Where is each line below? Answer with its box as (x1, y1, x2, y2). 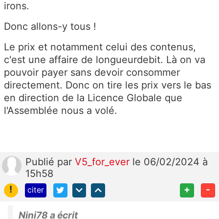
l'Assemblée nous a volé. (4, 105, 117, 116)
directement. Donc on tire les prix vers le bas (4, 79, 211, 91)
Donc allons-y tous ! (4, 21, 96, 32)
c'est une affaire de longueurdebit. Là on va (4, 54, 205, 66)
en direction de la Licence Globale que (4, 92, 182, 104)
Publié (25, 156, 57, 168)
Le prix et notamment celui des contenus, (4, 41, 196, 53)
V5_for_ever (75, 156, 132, 168)
